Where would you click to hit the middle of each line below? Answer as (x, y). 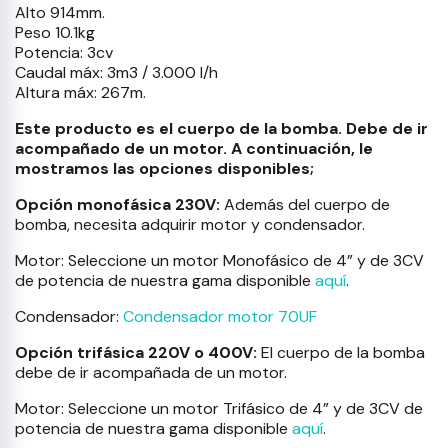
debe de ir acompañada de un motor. (151, 372)
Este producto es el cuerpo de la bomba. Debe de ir (221, 128)
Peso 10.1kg (55, 32)
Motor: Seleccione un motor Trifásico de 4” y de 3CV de (219, 408)
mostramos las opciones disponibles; (164, 168)
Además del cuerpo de (305, 204)
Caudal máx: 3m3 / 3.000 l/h (116, 72)
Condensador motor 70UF (220, 316)
